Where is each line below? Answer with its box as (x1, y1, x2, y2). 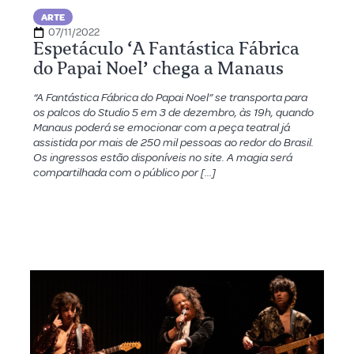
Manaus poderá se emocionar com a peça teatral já (32, 120, 290, 135)
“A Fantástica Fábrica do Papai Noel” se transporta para (32, 90, 307, 105)
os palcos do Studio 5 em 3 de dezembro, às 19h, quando (32, 105, 314, 120)
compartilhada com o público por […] (32, 165, 216, 180)
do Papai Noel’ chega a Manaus (32, 58, 284, 79)
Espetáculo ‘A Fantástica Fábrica (32, 38, 299, 59)
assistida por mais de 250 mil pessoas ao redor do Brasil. (32, 135, 314, 150)
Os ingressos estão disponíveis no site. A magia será (32, 150, 292, 165)
